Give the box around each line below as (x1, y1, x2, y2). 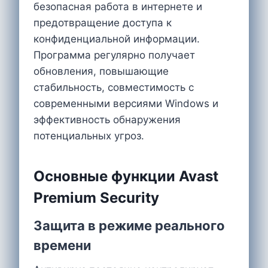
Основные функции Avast (33, 167, 218, 185)
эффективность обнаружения (33, 113, 181, 126)
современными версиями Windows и (33, 97, 218, 109)
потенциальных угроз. (33, 129, 144, 142)
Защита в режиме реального (33, 217, 225, 233)
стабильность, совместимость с (33, 81, 194, 93)
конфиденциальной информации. (33, 32, 200, 45)
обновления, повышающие (33, 65, 169, 77)
